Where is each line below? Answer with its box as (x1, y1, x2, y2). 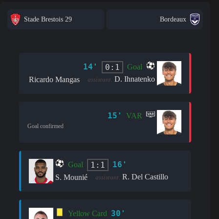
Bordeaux (160, 15, 187, 23)
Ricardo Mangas (29, 75, 80, 84)
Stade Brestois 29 (24, 15, 72, 23)
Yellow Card (68, 209, 107, 218)
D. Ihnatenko (114, 74, 155, 83)
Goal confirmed (27, 122, 64, 130)
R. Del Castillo (122, 172, 168, 181)
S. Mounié (55, 173, 88, 181)
